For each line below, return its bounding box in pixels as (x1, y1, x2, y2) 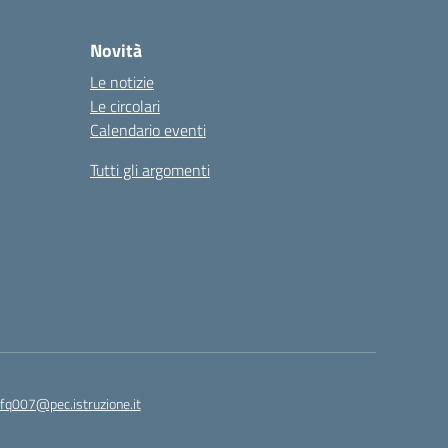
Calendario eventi (90, 118, 206, 142)
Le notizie (90, 70, 154, 94)
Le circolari (90, 94, 160, 118)
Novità (90, 37, 142, 64)
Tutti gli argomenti (90, 158, 210, 182)
